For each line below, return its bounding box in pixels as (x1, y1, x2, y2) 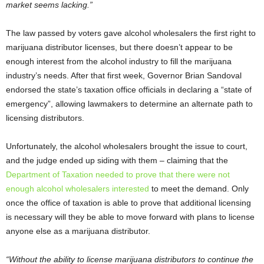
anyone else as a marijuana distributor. (6, 226, 150, 236)
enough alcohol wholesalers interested (6, 184, 149, 194)
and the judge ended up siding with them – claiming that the (6, 156, 228, 166)
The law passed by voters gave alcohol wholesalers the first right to (6, 28, 256, 38)
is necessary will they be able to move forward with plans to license (6, 212, 255, 222)
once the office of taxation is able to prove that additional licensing (6, 198, 251, 208)
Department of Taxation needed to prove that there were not (6, 170, 230, 180)
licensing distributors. (6, 113, 84, 123)
